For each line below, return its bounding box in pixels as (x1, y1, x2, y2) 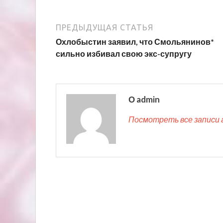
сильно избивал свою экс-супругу (56, 48, 192, 58)
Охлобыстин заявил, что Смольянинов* (56, 36, 214, 46)
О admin (128, 94, 160, 105)
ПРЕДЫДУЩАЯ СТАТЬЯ (56, 22, 153, 32)
